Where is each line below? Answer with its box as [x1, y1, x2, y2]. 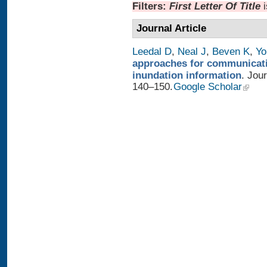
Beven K [212, 45, 250, 57]
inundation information [132, 69, 241, 81]
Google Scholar [173, 80, 243, 92]
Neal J [178, 45, 206, 57]
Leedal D [132, 45, 172, 57]
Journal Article [136, 23, 207, 35]
